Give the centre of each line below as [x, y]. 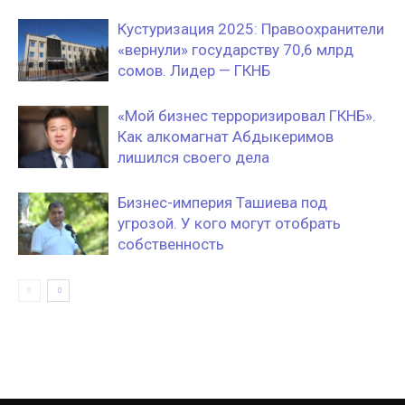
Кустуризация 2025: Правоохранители [251, 29]
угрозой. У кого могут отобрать [229, 224]
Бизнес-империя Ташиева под [222, 203]
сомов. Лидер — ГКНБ [194, 71]
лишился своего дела [193, 158]
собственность [171, 245]
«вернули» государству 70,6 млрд [235, 50]
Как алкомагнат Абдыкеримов [226, 137]
